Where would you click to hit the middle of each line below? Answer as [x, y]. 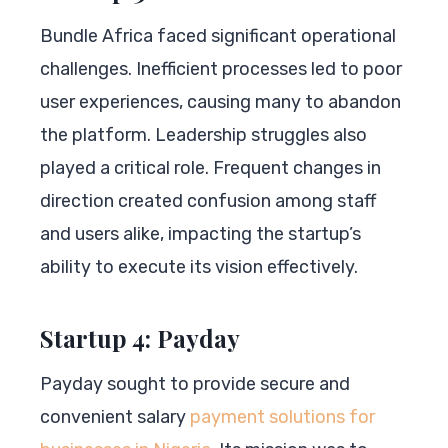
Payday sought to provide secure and [195, 383]
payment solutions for [282, 416]
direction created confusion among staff [208, 200]
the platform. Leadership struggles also [203, 134]
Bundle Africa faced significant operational [218, 35]
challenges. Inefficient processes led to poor [221, 68]
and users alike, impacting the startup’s [200, 233]
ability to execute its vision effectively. [199, 266]
